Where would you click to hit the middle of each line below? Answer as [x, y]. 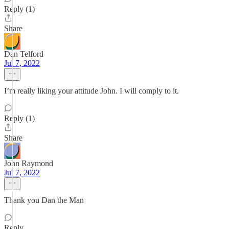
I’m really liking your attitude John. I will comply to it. [91, 91]
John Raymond [29, 163]
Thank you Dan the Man [44, 200]
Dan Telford [24, 54]
